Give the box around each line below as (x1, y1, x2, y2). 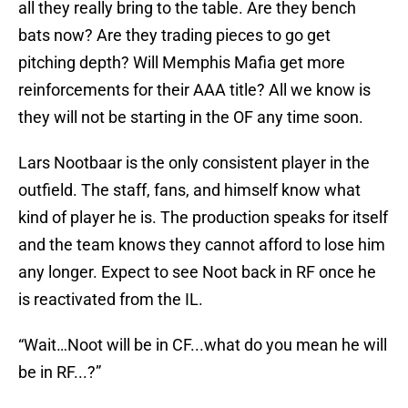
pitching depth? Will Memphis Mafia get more (18, 53, 345, 73)
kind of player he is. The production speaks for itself (18, 208, 388, 228)
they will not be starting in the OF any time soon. (18, 107, 363, 127)
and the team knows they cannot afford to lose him (18, 235, 385, 255)
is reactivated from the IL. (18, 290, 203, 310)
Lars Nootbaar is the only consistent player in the (18, 153, 370, 173)
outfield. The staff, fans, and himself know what (18, 180, 361, 200)
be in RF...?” (18, 362, 105, 382)
